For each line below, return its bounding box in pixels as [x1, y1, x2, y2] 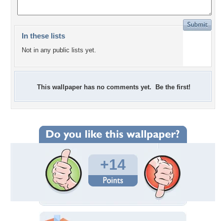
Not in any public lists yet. [22, 46, 96, 54]
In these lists [22, 32, 65, 40]
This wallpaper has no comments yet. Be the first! [37, 83, 190, 91]
